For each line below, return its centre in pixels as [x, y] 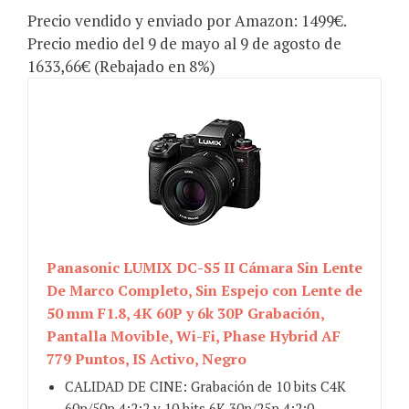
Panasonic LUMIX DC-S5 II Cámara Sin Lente [204, 268]
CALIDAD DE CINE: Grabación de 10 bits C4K [205, 387]
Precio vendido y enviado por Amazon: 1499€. [187, 21]
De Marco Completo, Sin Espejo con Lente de [204, 291]
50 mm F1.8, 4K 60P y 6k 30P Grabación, [185, 314]
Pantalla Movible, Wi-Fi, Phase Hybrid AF [194, 336]
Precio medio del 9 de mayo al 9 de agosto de [184, 44]
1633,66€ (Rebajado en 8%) [121, 67]
